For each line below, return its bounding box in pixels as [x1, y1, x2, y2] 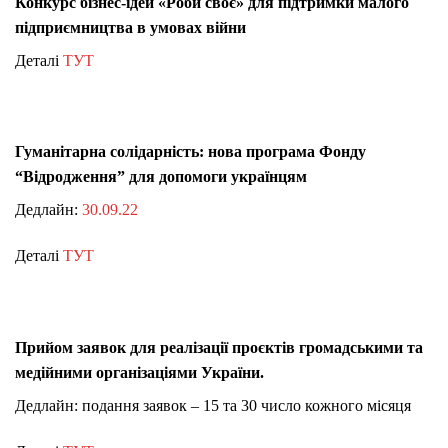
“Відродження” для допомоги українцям [15, 168, 307, 186]
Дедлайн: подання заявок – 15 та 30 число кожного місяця [15, 396, 411, 414]
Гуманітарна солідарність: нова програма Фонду [15, 143, 366, 161]
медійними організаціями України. [15, 363, 268, 381]
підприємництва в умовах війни [15, 18, 246, 36]
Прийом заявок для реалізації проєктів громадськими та [15, 338, 423, 356]
